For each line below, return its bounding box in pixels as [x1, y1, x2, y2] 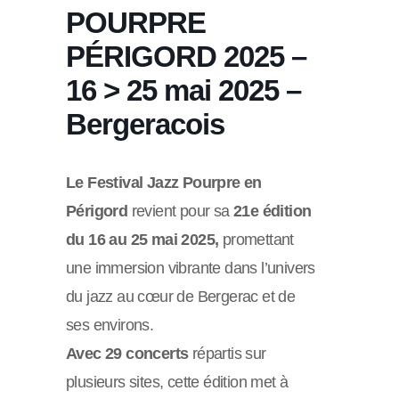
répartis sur [188, 345, 266, 363]
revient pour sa [127, 202, 234, 221]
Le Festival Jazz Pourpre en [66, 174, 262, 192]
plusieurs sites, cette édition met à [66, 373, 289, 392]
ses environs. [66, 316, 154, 335]
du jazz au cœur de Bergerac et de [66, 288, 296, 306]
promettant [218, 231, 294, 249]
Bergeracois [66, 108, 224, 142]
